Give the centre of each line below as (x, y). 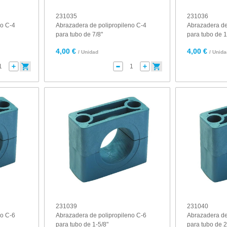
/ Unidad (88, 52)
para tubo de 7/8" (80, 34)
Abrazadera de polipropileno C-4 (101, 25)
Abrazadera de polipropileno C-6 (101, 215)
